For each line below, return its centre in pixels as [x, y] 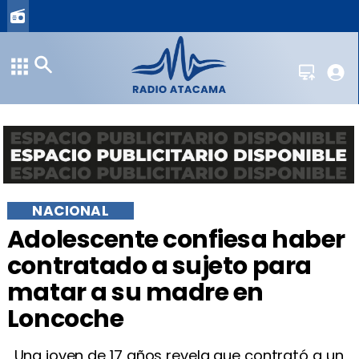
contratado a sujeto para [159, 266]
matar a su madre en [135, 292]
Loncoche [65, 319]
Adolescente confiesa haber [176, 240]
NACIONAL [71, 210]
